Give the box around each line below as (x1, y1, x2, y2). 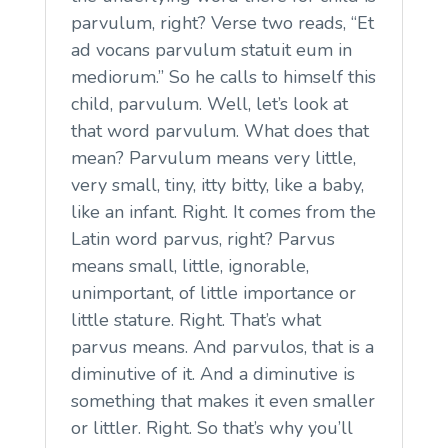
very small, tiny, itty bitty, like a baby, (70, 172, 364, 197)
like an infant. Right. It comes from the (70, 199, 376, 224)
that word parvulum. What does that (70, 118, 369, 143)
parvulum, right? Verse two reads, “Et (70, 10, 374, 35)
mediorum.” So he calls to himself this (70, 64, 376, 89)
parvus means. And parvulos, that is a (70, 334, 374, 359)
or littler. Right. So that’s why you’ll (70, 415, 353, 440)
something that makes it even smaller (70, 388, 375, 413)
